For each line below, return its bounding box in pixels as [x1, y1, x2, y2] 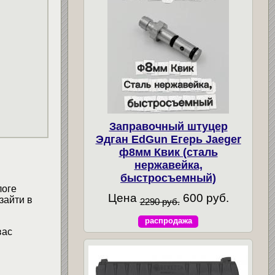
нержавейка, [134, 158, 203, 171]
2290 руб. [139, 196, 180, 207]
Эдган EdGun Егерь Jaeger [95, 133, 241, 145]
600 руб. [179, 192, 229, 205]
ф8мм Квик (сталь [118, 145, 218, 158]
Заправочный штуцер [109, 120, 228, 133]
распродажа [144, 215, 192, 225]
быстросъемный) [120, 171, 217, 184]
